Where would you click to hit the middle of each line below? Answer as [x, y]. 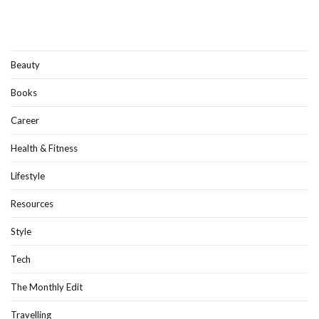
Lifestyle [28, 176]
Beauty [25, 64]
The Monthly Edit [47, 287]
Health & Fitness [44, 148]
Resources [32, 203]
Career [25, 120]
